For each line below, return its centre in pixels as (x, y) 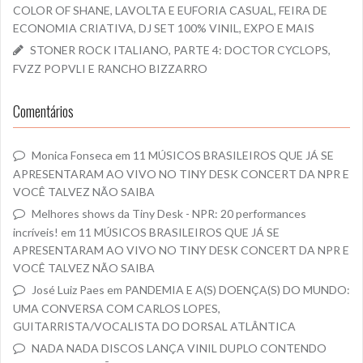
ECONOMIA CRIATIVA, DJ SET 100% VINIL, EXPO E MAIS (164, 28)
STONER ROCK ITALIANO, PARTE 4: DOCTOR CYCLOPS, (180, 50)
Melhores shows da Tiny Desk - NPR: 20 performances (169, 214)
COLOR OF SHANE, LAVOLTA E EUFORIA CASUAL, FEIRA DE (170, 11)
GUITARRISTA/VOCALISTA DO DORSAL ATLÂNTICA (154, 327)
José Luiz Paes (68, 290)
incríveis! (36, 233)
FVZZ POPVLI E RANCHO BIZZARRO (110, 69)
